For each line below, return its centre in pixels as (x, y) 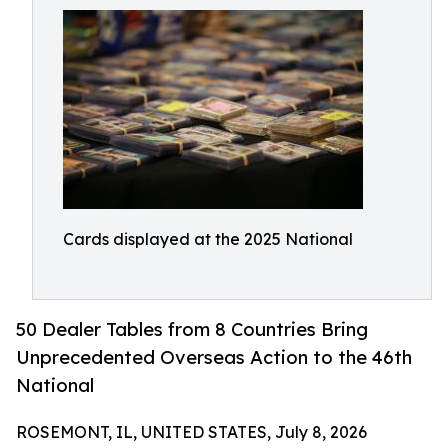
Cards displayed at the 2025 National (208, 239)
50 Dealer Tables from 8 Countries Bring (192, 329)
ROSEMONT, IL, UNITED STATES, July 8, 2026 (191, 432)
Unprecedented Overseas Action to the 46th (214, 357)
